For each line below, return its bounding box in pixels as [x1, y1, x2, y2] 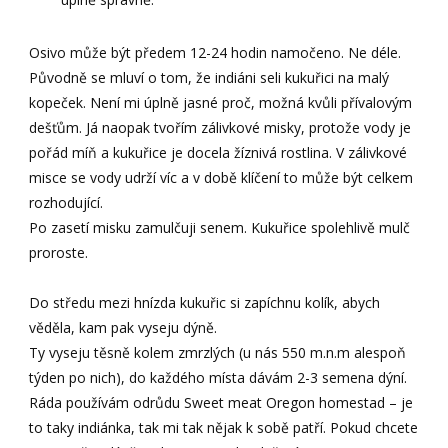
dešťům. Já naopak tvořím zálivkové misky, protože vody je [29, 117, 412, 137]
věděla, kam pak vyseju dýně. [29, 317, 218, 337]
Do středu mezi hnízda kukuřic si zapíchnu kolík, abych [29, 292, 381, 312]
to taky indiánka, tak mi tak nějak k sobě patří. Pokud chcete [29, 417, 419, 437]
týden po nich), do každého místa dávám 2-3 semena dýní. [29, 367, 408, 387]
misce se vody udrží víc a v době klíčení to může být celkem [29, 167, 414, 187]
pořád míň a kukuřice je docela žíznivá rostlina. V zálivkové [29, 142, 408, 162]
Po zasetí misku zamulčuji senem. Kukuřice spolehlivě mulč [29, 217, 411, 237]
